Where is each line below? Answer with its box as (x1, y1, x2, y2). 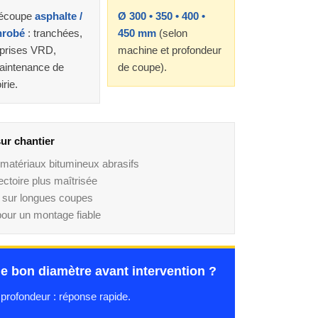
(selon (156, 27, 187, 39)
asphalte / (35, 10, 82, 22)
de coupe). (118, 61, 167, 73)
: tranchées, (25, 27, 82, 39)
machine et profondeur (118, 44, 221, 56)
